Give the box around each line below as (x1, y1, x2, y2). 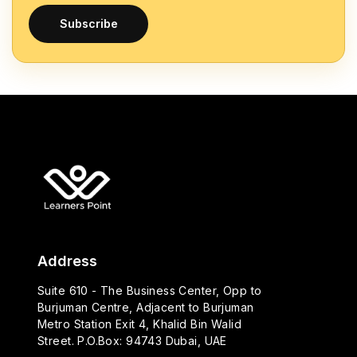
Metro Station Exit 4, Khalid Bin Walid (37, 317, 241, 331)
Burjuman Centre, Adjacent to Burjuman (37, 300, 254, 315)
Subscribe (59, 16, 118, 30)
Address (37, 253, 97, 270)
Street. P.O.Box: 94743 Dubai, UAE (37, 334, 227, 348)
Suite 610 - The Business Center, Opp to (37, 284, 262, 298)
